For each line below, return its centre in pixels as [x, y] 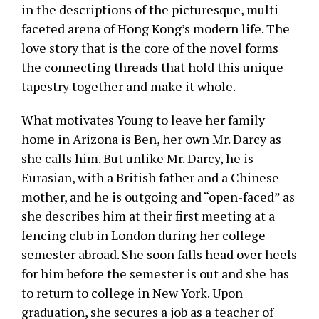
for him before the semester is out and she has [155, 273]
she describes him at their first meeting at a [148, 216]
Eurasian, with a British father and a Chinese [150, 177]
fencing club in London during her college [143, 235]
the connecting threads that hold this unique [152, 67]
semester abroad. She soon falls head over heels [159, 254]
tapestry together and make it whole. [129, 86]
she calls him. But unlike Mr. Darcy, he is [137, 158]
